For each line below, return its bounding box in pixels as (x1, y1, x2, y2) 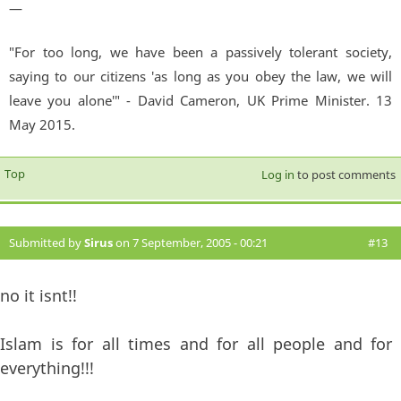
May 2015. (9, 115, 75, 134)
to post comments (294, 166, 396, 183)
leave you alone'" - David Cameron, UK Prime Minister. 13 (9, 91, 392, 110)
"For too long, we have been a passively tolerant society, (9, 43, 392, 62)
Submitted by (9, 235, 84, 252)
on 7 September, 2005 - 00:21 (113, 235, 268, 252)
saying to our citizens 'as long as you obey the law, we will (9, 67, 392, 86)
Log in (260, 166, 294, 183)
